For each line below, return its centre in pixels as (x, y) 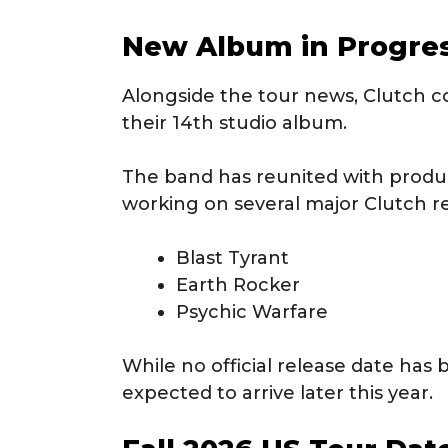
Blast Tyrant (232, 257)
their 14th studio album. (234, 122)
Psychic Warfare (252, 311)
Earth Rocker (238, 284)
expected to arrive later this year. (277, 392)
